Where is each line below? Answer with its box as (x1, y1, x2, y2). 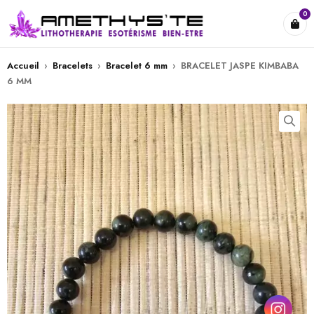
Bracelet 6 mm (106, 59, 168, 72)
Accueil (7, 59, 39, 72)
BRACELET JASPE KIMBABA (181, 59, 299, 72)
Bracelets (53, 59, 93, 72)
